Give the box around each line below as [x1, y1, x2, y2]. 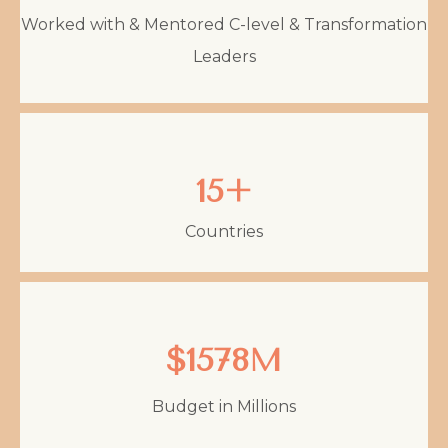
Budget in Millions [152, 396, 296, 416]
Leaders [192, 46, 256, 66]
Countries [185, 221, 263, 241]
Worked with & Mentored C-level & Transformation [21, 14, 427, 34]
